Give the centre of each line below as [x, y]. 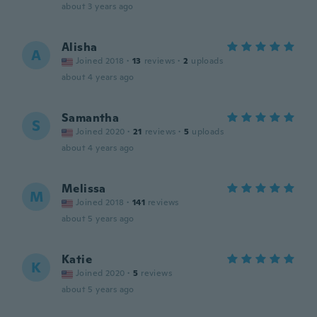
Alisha [80, 47]
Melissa [84, 189]
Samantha [91, 118]
